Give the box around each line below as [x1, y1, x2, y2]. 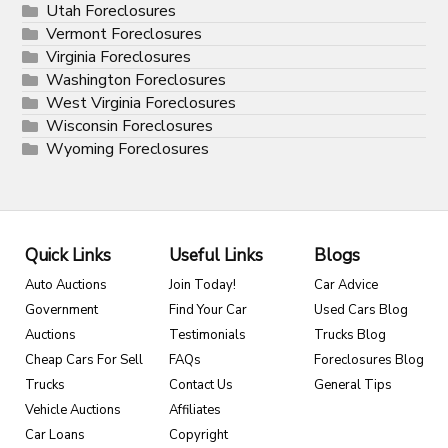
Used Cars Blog [313, 301, 408, 320]
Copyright [169, 426, 229, 445]
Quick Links [25, 244, 111, 268]
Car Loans [25, 426, 85, 445]
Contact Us [169, 376, 234, 395]
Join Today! [169, 276, 237, 295]
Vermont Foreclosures [46, 23, 203, 46]
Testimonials [169, 326, 247, 345]
